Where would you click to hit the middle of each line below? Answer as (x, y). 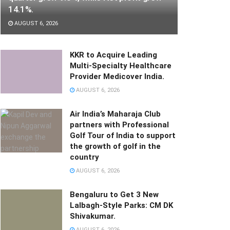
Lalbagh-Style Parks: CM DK (121, 205)
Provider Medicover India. (117, 76)
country (84, 157)
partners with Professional (119, 124)
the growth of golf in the (115, 146)
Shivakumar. (93, 216)
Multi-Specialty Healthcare (121, 65)
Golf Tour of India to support (123, 135)
